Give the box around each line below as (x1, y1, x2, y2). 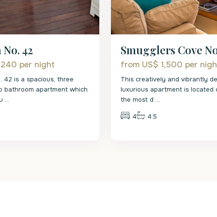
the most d (121, 95, 156, 104)
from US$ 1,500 (121, 60, 186, 70)
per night (19, 60, 55, 70)
